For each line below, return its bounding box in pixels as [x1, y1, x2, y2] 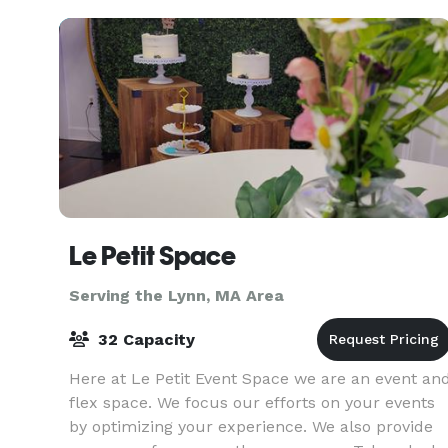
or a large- [69, 9, 150, 28]
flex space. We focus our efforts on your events [69, 393, 435, 412]
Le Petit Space [69, 241, 236, 271]
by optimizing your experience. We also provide [69, 417, 433, 436]
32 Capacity [93, 330, 195, 349]
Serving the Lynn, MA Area [69, 286, 284, 305]
